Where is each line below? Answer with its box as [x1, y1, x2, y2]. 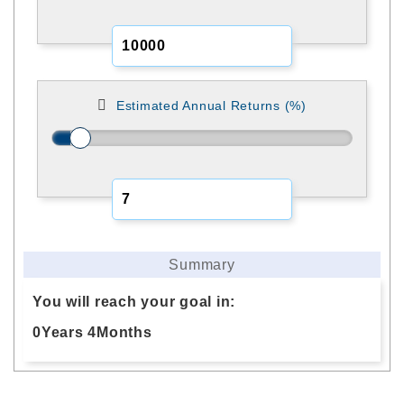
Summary [169, 256, 235, 272]
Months [96, 324, 152, 340]
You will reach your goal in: [32, 293, 235, 309]
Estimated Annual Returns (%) [115, 97, 307, 113]
